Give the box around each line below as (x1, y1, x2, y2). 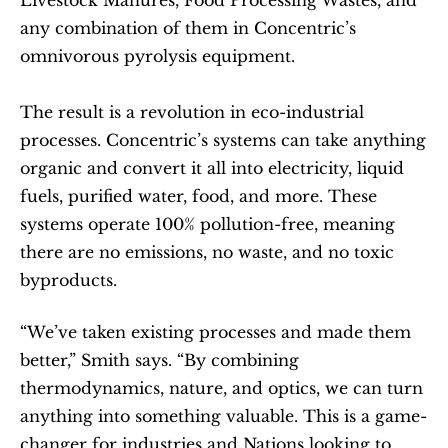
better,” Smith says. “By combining (20, 350, 299, 371)
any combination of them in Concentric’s (20, 18, 356, 39)
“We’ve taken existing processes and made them (20, 322, 411, 343)
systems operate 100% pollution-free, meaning (20, 214, 395, 235)
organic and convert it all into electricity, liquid (20, 158, 404, 179)
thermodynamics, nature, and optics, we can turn (20, 378, 423, 399)
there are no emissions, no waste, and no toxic (20, 242, 394, 263)
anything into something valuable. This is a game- (20, 406, 427, 427)
